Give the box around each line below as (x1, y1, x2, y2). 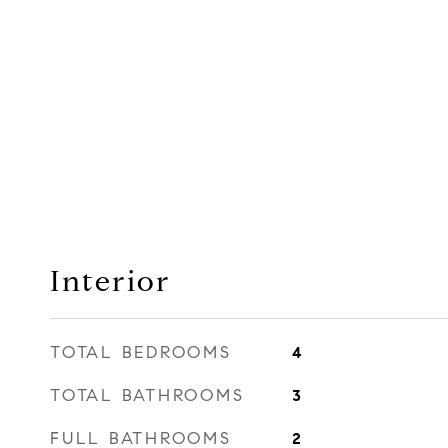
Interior (50, 263, 171, 299)
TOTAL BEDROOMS (50, 342, 232, 363)
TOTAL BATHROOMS (50, 385, 245, 406)
